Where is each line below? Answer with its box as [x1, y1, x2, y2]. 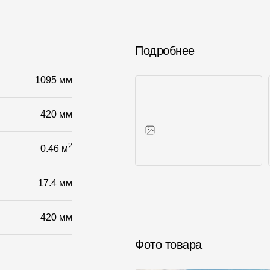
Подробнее [135, 44, 195, 57]
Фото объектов [145, 176, 201, 186]
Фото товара [135, 238, 202, 251]
